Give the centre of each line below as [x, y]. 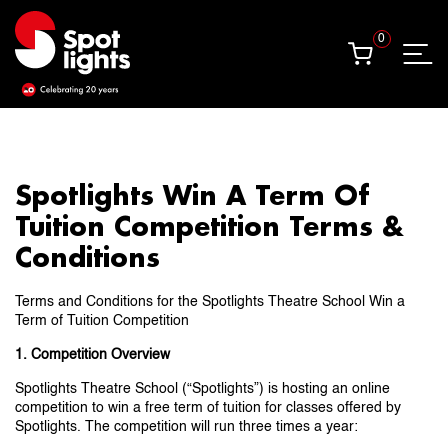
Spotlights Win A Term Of [192, 195]
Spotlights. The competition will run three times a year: [186, 427]
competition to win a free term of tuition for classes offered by [208, 408]
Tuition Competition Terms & [209, 226]
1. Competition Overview [92, 355]
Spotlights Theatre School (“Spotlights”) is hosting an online [202, 389]
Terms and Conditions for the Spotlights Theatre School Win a [210, 302]
